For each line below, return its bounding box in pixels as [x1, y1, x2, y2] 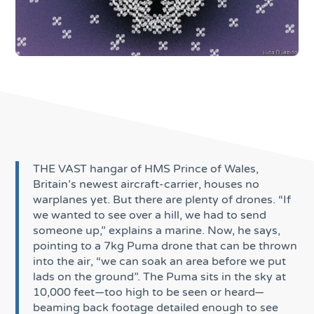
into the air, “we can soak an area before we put [33, 254, 287, 269]
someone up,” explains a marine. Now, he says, [33, 224, 281, 238]
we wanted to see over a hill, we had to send [33, 208, 267, 223]
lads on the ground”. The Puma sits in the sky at [33, 270, 287, 285]
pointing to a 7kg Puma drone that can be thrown [33, 239, 298, 254]
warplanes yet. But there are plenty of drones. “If [33, 193, 292, 207]
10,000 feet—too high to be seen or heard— [33, 285, 265, 300]
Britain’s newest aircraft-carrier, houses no [33, 177, 260, 192]
